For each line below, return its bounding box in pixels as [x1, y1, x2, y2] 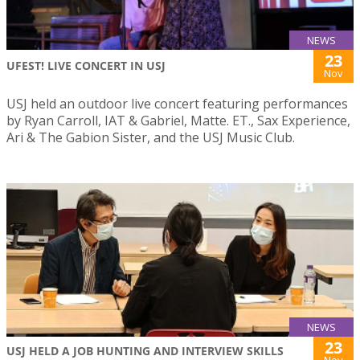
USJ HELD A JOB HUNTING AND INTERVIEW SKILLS [6, 343, 284, 358]
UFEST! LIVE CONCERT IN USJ [6, 58, 166, 74]
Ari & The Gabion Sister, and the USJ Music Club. [6, 129, 295, 147]
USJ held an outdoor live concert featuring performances [6, 95, 348, 113]
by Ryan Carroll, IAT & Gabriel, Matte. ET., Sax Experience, [6, 112, 350, 130]
